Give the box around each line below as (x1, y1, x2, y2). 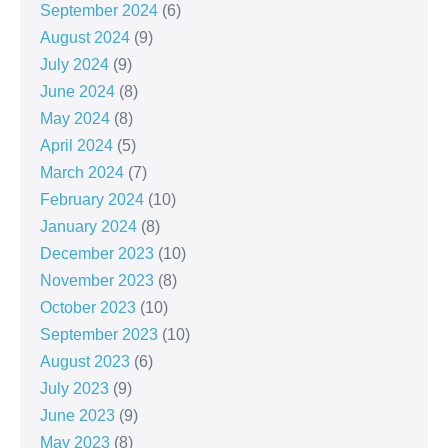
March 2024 (40, 164, 124, 182)
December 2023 (40, 245, 154, 263)
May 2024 (40, 110, 110, 128)
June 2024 (40, 83, 115, 101)
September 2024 (40, 2, 158, 20)
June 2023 (40, 407, 115, 425)
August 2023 (40, 353, 130, 371)
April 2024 (40, 137, 113, 155)
